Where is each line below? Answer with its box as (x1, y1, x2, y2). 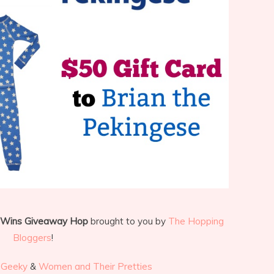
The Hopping (168, 215, 224, 227)
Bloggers (13, 232, 51, 243)
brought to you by (90, 215, 168, 227)
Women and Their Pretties (39, 261, 152, 272)
